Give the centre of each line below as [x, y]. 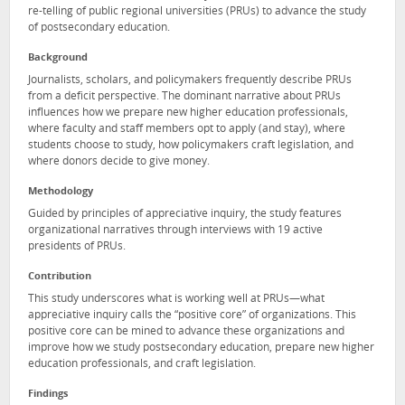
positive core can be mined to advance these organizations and [186, 331]
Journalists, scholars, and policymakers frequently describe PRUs [190, 81]
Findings [48, 394]
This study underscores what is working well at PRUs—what [176, 299]
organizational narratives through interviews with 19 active [175, 230]
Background [58, 59]
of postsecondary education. [99, 28]
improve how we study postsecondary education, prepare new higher [201, 348]
